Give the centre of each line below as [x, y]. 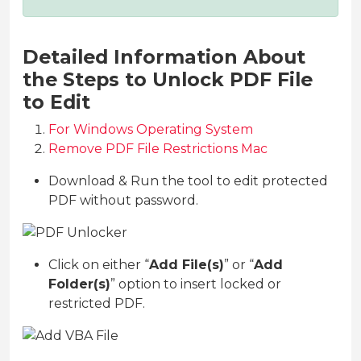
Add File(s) [187, 265]
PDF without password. [123, 201]
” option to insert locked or [196, 284]
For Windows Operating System [151, 130]
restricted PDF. [97, 304]
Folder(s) [79, 284]
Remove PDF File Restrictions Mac [158, 149]
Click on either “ [99, 265]
